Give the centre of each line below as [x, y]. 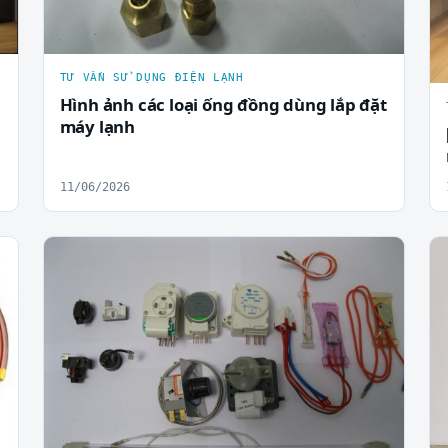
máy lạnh [97, 126]
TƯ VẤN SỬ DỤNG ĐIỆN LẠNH [151, 77]
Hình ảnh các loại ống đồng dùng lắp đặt [223, 104]
